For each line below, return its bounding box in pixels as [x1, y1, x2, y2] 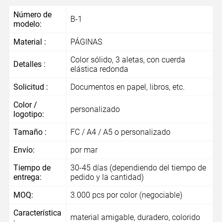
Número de [13, 10, 52, 20]
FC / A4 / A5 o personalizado [70, 127, 170, 137]
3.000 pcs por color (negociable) [70, 190, 182, 200]
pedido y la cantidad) [70, 172, 144, 182]
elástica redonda [70, 64, 128, 74]
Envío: [13, 145, 35, 155]
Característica [13, 208, 61, 218]
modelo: [13, 19, 42, 29]
